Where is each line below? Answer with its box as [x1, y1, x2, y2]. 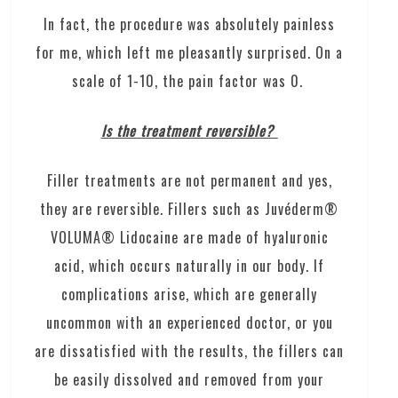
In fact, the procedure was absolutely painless [44, 12, 336, 35]
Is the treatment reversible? [100, 119, 278, 141]
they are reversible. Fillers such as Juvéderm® [40, 197, 339, 219]
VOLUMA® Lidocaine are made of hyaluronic [50, 226, 329, 248]
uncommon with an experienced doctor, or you [45, 311, 333, 333]
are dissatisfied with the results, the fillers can [35, 339, 345, 362]
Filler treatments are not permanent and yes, [46, 169, 332, 191]
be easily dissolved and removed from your [54, 368, 325, 390]
